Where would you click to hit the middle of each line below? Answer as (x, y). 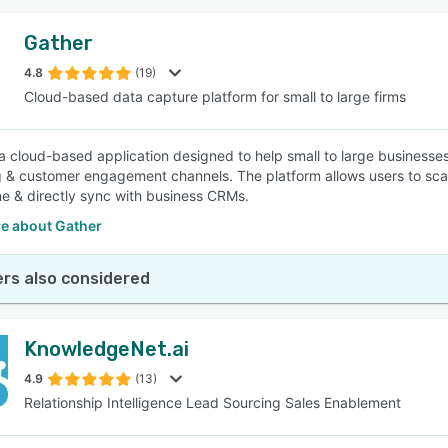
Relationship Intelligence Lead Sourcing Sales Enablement (212, 402)
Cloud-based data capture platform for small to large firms (215, 96)
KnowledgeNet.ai (106, 349)
